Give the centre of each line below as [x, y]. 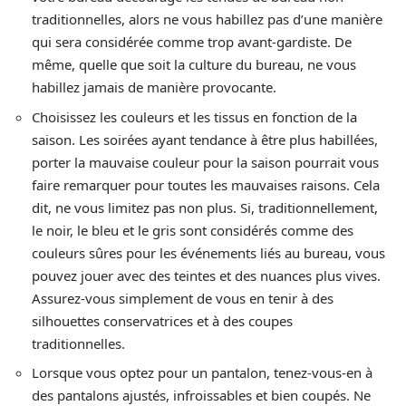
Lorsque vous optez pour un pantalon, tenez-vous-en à [202, 373]
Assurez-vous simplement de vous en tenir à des [183, 298]
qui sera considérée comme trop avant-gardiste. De [192, 42]
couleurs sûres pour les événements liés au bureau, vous [208, 252]
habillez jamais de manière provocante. [154, 87]
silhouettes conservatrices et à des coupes [162, 320]
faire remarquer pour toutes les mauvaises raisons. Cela [206, 184]
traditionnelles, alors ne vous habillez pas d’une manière [207, 19]
